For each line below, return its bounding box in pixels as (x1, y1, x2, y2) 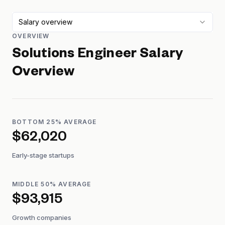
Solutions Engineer (12, 48, 137, 63)
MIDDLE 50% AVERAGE (12, 180, 91, 188)
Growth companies (12, 213, 71, 221)
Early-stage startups (12, 151, 74, 159)
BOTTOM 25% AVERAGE (12, 118, 97, 126)
